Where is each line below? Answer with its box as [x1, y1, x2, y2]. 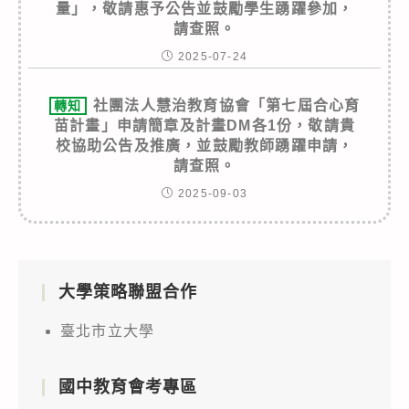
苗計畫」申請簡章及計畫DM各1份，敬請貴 [54, 117, 355, 133]
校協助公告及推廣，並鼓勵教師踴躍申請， [55, 137, 354, 153]
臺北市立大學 [60, 322, 155, 339]
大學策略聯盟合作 [58, 282, 197, 301]
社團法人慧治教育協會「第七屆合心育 [93, 97, 361, 113]
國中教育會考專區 [58, 377, 197, 396]
